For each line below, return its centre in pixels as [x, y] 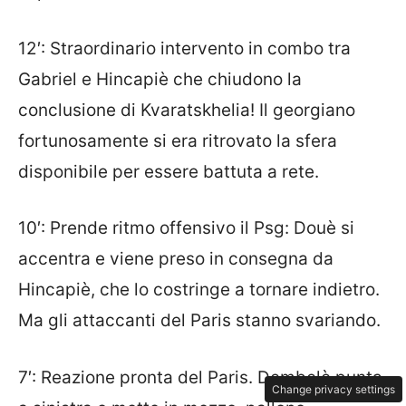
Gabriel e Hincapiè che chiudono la [160, 79]
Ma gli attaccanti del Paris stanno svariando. [199, 321]
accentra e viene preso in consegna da [176, 259]
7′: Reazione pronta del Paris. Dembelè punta [200, 377]
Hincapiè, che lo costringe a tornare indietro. [199, 290]
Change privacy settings [333, 389]
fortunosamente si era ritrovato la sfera [178, 140]
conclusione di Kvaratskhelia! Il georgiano [187, 110]
